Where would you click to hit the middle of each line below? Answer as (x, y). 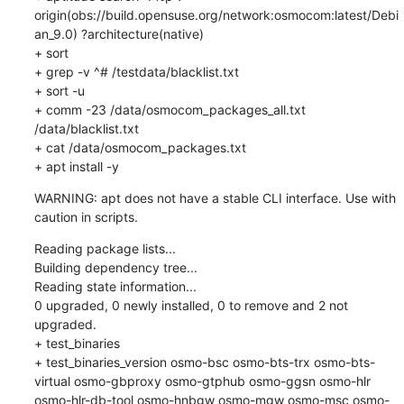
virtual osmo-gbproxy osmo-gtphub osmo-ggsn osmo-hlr (202, 381)
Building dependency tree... (115, 267)
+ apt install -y (76, 166)
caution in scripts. (86, 216)
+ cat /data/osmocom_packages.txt (140, 147)
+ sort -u (59, 90)
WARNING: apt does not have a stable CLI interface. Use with (215, 197)
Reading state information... (115, 286)
